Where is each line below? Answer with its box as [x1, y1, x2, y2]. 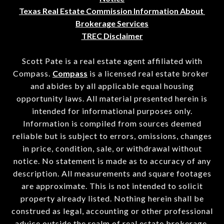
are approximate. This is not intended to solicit [21, 181, 203, 191]
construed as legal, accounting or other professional [11, 206, 213, 216]
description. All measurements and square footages [12, 168, 211, 178]
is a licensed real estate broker [87, 68, 211, 78]
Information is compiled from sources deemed [22, 118, 201, 128]
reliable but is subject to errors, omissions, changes [12, 131, 212, 141]
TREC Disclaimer [81, 31, 143, 41]
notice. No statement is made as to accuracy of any [13, 156, 211, 166]
